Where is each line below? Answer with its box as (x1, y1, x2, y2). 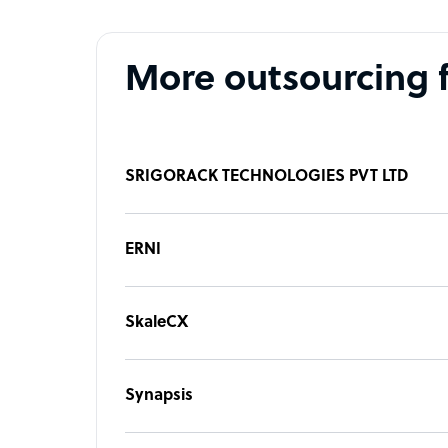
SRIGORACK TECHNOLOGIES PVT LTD (125, 167, 408, 186)
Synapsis (125, 386, 193, 405)
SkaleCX (125, 313, 188, 332)
